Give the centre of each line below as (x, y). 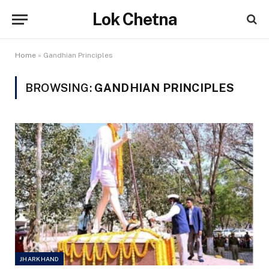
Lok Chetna (134, 19)
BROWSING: (60, 88)
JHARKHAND (39, 258)
